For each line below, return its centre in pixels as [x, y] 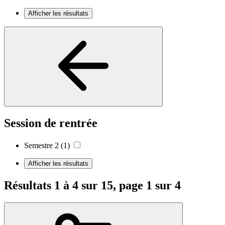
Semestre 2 [41, 145]
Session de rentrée [51, 123]
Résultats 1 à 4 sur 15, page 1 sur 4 [92, 185]
